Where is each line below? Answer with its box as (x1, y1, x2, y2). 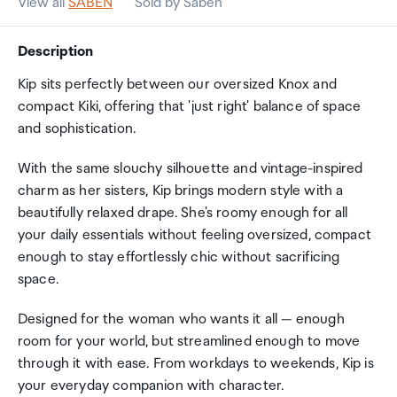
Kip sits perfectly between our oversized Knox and (18, 76, 337, 93)
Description (18, 43, 93, 60)
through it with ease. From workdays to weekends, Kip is (18, 355, 374, 372)
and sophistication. (18, 121, 136, 137)
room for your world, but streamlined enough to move (18, 333, 361, 350)
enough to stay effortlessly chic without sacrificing (18, 249, 340, 266)
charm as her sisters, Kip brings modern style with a (18, 183, 344, 199)
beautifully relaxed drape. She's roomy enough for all (18, 205, 348, 222)
